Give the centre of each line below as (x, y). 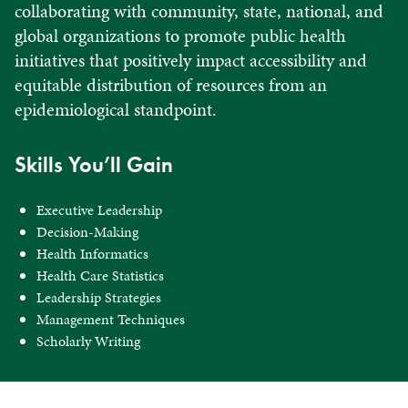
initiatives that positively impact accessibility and (191, 60)
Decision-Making (87, 231)
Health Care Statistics (100, 275)
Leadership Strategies (99, 297)
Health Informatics (92, 253)
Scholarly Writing (88, 341)
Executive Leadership (99, 209)
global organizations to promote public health (180, 35)
